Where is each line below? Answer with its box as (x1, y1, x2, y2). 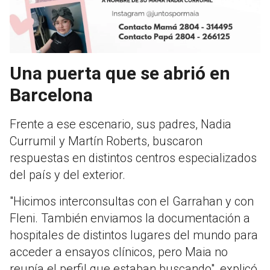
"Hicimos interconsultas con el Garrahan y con (10, 194, 254, 209)
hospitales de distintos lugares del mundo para (10, 228, 258, 243)
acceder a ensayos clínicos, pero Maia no (10, 245, 228, 260)
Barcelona (10, 84, 93, 106)
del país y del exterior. (10, 168, 125, 183)
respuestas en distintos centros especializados (10, 151, 257, 166)
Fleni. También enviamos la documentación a (10, 211, 250, 226)
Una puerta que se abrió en (10, 63, 230, 84)
